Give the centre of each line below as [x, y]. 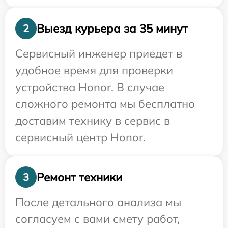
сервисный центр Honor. [80, 137]
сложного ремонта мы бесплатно [105, 104]
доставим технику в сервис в [93, 121]
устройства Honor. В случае [90, 87]
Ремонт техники [79, 177]
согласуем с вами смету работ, [97, 219]
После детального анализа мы [98, 202]
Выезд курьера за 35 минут [112, 28]
